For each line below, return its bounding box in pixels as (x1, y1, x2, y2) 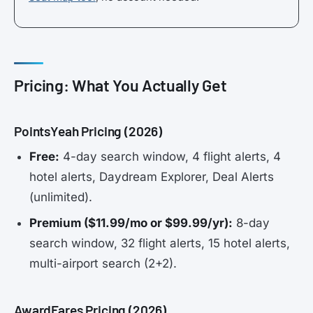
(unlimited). (29, 189, 93, 204)
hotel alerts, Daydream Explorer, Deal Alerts (29, 169, 275, 184)
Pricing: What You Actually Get (14, 75, 227, 95)
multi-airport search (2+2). (29, 256, 177, 271)
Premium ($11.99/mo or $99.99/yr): (29, 216, 233, 231)
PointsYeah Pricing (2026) (14, 123, 163, 140)
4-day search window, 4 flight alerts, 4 (59, 149, 282, 163)
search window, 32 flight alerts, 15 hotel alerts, (29, 236, 291, 251)
